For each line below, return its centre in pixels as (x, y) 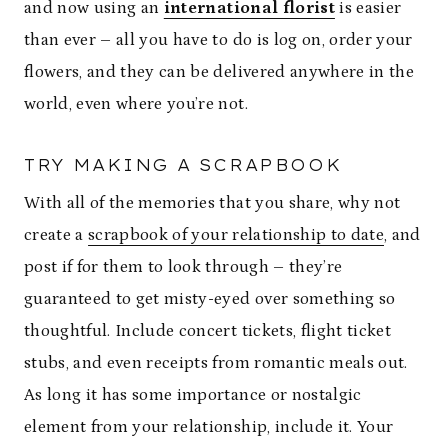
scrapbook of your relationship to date (236, 235)
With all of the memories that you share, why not (212, 203)
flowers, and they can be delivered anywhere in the (219, 72)
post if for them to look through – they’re (183, 267)
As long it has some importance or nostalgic (193, 395)
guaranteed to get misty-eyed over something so (210, 299)
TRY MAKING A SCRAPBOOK (183, 165)
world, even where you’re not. (136, 104)
